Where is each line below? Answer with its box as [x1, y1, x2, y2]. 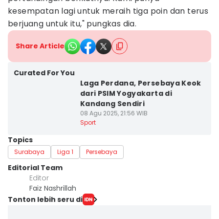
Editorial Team [8, 163, 63, 173]
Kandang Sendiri [80, 99, 145, 109]
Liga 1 [57, 148, 73, 156]
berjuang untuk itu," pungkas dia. [8, 18, 137, 29]
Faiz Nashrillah [29, 183, 76, 193]
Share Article [16, 41, 65, 51]
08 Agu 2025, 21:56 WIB [80, 109, 148, 117]
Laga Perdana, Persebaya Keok [80, 78, 201, 88]
